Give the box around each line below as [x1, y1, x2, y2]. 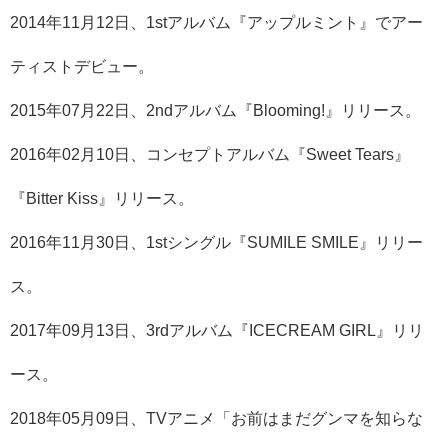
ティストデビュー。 [10, 58, 154, 74]
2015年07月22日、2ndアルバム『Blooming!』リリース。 [10, 102, 421, 118]
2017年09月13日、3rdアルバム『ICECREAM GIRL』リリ [10, 322, 424, 338]
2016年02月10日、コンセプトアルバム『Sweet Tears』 [10, 146, 410, 162]
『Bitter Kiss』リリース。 [10, 190, 194, 206]
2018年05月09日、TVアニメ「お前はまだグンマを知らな [10, 410, 423, 426]
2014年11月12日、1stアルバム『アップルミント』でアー [10, 14, 423, 30]
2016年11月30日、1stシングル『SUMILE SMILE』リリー [10, 234, 423, 250]
